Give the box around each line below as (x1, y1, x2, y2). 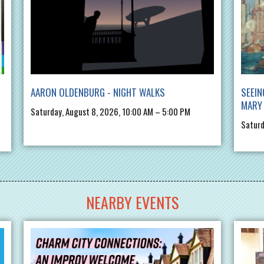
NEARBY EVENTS (85, 191, 179, 214)
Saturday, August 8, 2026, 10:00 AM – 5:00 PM (31, 105, 191, 118)
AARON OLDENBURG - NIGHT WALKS (31, 85, 166, 100)
